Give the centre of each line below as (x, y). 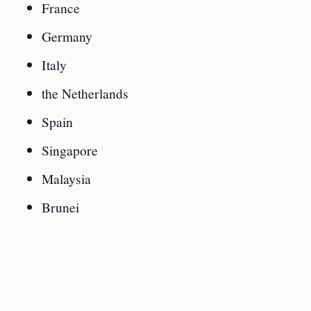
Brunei (60, 207)
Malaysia (66, 178)
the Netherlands (85, 93)
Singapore (70, 150)
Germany (67, 36)
